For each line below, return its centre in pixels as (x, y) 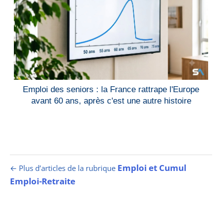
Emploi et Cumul (152, 167)
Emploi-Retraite (43, 181)
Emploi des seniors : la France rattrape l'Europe (111, 89)
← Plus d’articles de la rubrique (64, 168)
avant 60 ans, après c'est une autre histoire (111, 101)
